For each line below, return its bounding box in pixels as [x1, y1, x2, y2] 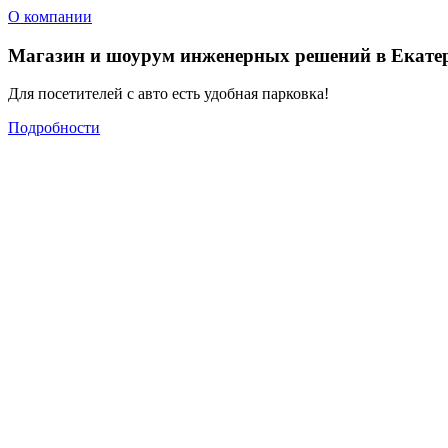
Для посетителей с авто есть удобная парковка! [8, 85, 329, 103]
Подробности [8, 119, 100, 137]
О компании [8, 8, 92, 25]
